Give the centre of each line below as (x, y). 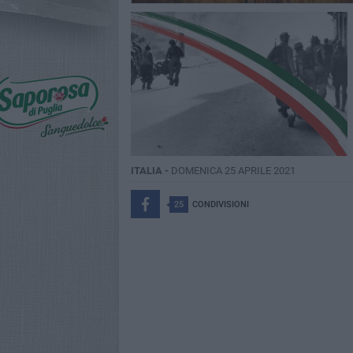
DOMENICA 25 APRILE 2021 (233, 171)
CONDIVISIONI (220, 205)
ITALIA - (150, 171)
